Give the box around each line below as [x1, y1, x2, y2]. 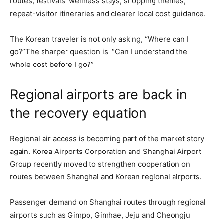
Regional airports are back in [10, 86, 187, 103]
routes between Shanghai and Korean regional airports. [10, 172, 201, 181]
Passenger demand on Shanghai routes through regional [10, 197, 206, 207]
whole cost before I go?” [10, 59, 94, 69]
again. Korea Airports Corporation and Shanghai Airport [10, 146, 201, 156]
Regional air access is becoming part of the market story [10, 133, 204, 143]
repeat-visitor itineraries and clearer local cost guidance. [10, 8, 206, 18]
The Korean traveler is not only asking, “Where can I [10, 34, 189, 44]
